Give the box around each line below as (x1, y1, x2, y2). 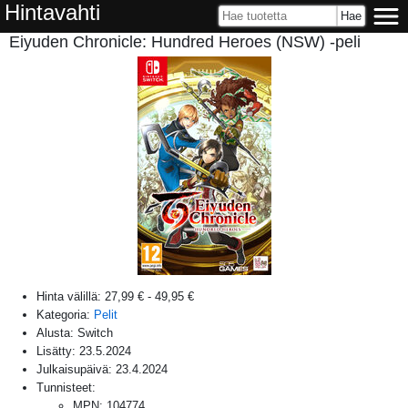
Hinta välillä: (36, 289, 105, 303)
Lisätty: (36, 343, 79, 358)
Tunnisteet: (36, 380, 96, 394)
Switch (77, 325, 113, 340)
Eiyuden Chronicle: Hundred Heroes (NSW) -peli (9, 33, 361, 51)
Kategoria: (36, 307, 94, 321)
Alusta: (36, 325, 77, 340)
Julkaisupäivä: (36, 362, 116, 376)
